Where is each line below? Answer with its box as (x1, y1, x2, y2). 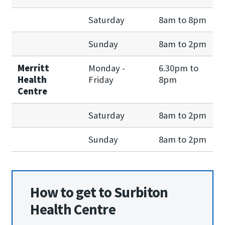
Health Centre (30, 200, 116, 219)
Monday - (88, 62, 126, 74)
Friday (88, 73, 114, 85)
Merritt (18, 62, 50, 74)
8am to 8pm (159, 14, 207, 26)
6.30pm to (159, 62, 199, 74)
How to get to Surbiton (30, 183, 168, 202)
